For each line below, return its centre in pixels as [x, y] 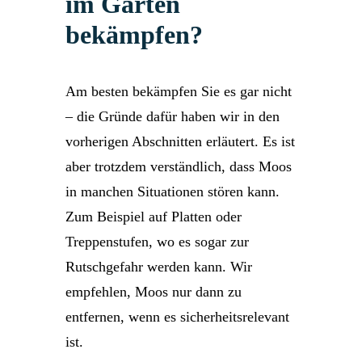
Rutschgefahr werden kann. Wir [159, 267]
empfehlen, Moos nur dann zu [154, 292]
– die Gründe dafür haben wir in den [173, 116]
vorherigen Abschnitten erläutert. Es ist [180, 141]
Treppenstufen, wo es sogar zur [157, 242]
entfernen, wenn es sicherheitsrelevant [177, 317]
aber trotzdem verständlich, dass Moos [179, 166]
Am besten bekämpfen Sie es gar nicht [179, 91]
